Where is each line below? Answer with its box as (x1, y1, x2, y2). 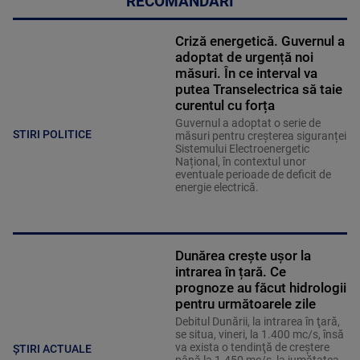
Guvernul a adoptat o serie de (174, 117, 321, 130)
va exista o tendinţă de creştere (174, 341, 329, 354)
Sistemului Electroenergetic (174, 142, 309, 156)
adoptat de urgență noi (174, 49, 313, 66)
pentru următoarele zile (174, 296, 316, 313)
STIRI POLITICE (13, 127, 92, 141)
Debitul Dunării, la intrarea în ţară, (174, 315, 340, 329)
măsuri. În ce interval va (174, 65, 317, 82)
